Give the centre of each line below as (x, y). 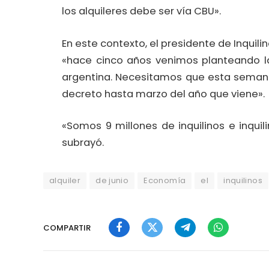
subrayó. (83, 143)
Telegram (205, 236)
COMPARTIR (67, 228)
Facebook (139, 236)
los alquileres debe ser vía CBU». (141, 11)
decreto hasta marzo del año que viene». (163, 94)
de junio (112, 181)
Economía (165, 181)
